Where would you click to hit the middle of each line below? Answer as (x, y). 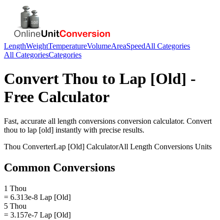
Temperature (68, 46)
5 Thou (15, 206)
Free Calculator (57, 97)
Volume (99, 46)
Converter (37, 146)
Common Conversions (59, 167)
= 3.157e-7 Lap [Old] (37, 215)
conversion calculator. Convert (164, 121)
